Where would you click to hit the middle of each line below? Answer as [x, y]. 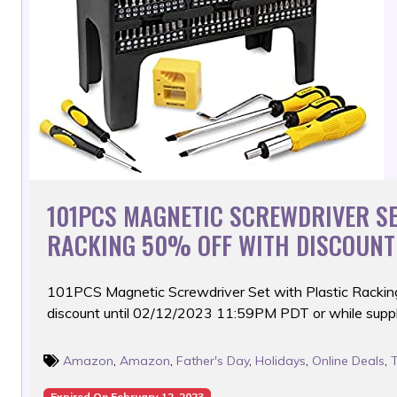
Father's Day [213, 361]
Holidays [280, 361]
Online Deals [348, 361]
